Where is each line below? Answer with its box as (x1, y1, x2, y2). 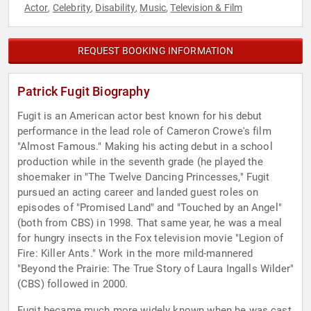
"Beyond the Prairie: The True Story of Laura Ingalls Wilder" (17, 262, 294, 276)
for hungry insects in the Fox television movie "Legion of (17, 232, 284, 245)
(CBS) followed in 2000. (17, 278, 128, 291)
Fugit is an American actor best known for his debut (17, 110, 262, 123)
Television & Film (170, 2, 243, 14)
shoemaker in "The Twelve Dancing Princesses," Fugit (17, 171, 270, 184)
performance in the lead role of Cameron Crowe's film (17, 125, 271, 138)
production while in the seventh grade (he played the (17, 155, 263, 169)
